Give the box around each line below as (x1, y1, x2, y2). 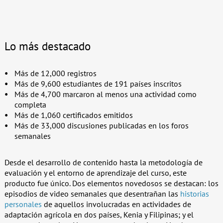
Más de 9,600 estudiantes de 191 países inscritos (14, 78, 182, 89)
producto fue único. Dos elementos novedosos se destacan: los (4, 178, 219, 188)
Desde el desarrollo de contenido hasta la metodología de (4, 157, 203, 167)
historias (180, 188, 209, 199)
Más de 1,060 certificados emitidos (14, 110, 133, 120)
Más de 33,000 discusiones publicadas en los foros (14, 120, 189, 130)
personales (4, 199, 42, 209)
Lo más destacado (4, 38, 91, 53)
